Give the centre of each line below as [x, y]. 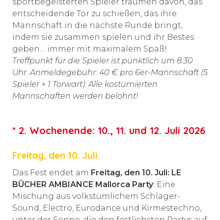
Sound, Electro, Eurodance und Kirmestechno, [107, 208]
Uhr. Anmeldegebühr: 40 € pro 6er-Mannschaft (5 [110, 72]
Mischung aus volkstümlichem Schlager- [96, 196]
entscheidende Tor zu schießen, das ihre [95, 13]
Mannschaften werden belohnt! [75, 96]
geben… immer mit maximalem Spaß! [90, 49]
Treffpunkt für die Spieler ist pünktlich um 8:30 [103, 60]
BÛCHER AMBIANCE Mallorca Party [83, 185]
